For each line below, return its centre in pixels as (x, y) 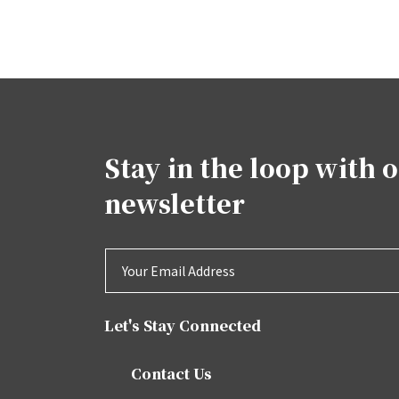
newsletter (175, 203)
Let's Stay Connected (183, 326)
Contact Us (171, 374)
